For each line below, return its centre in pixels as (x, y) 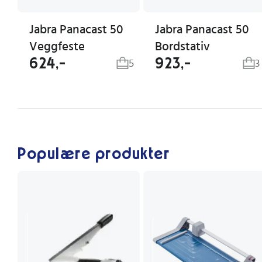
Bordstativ (182, 46)
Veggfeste (57, 46)
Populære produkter (94, 154)
